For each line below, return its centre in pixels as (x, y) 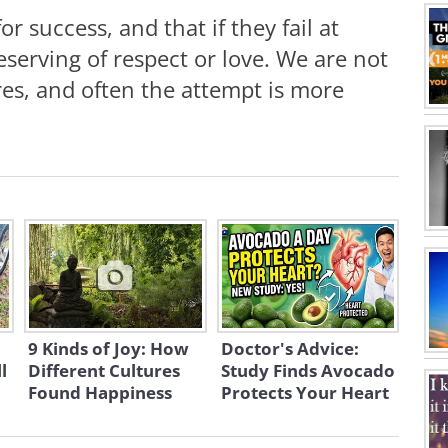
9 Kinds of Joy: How (108, 348)
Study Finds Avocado (307, 370)
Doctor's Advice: (289, 348)
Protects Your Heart (304, 392)
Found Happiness (100, 392)
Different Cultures (104, 370)
